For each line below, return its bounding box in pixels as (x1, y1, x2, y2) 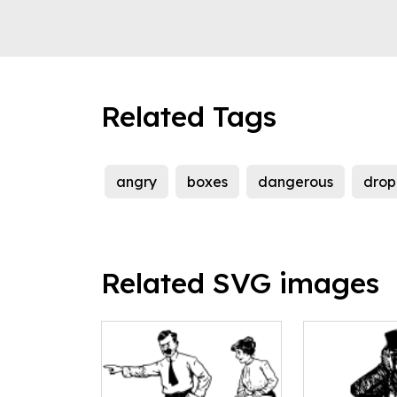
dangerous (258, 173, 333, 191)
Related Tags (101, 98, 276, 135)
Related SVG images (101, 265, 379, 301)
